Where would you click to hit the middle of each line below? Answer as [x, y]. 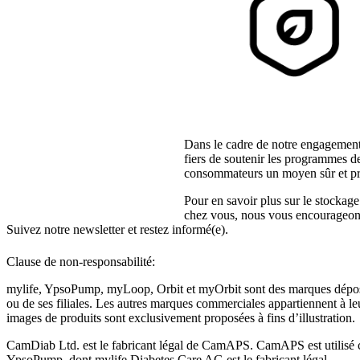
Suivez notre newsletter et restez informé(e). [117, 230]
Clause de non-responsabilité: [81, 262]
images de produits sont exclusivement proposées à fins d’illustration [179, 318]
